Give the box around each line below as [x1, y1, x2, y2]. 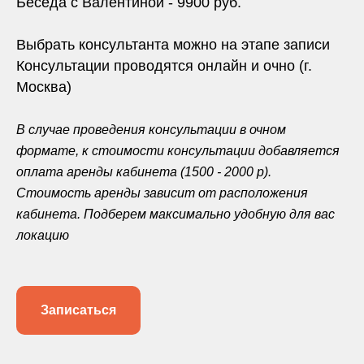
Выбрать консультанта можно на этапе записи [16, 37, 330, 53]
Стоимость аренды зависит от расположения [16, 186, 308, 200]
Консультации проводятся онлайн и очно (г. [16, 58, 312, 74]
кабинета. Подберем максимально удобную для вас [16, 207, 335, 221]
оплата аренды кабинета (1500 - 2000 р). [16, 165, 271, 179]
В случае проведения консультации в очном [16, 123, 286, 136]
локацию [16, 228, 69, 242]
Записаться [41, 302, 116, 317]
